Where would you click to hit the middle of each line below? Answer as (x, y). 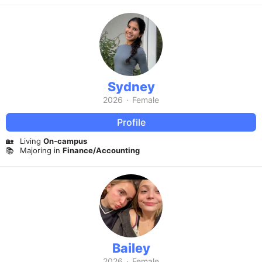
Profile (131, 122)
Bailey (131, 248)
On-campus (65, 141)
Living (32, 141)
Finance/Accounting (101, 150)
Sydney (131, 87)
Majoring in (41, 150)
